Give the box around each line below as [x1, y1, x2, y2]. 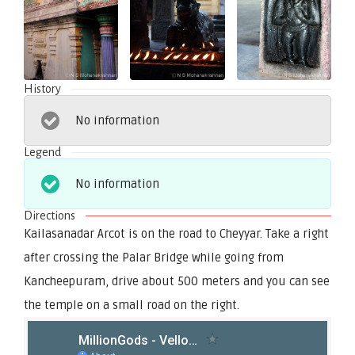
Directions [24, 208, 76, 222]
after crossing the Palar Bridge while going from [24, 250, 284, 265]
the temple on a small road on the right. [24, 297, 239, 312]
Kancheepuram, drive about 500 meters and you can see [24, 273, 330, 288]
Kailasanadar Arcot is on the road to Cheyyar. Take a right [24, 226, 329, 241]
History [24, 82, 62, 95]
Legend [24, 145, 62, 158]
